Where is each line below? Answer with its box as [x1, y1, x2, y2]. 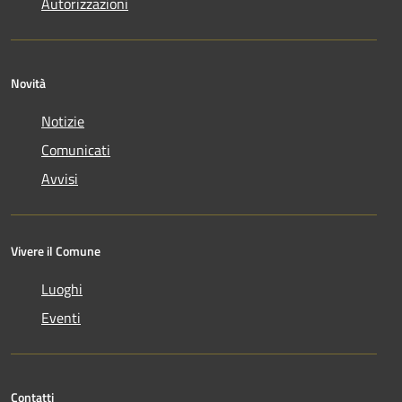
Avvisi [41, 167, 78, 189]
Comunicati [41, 138, 110, 161]
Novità [11, 73, 46, 92]
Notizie [41, 109, 84, 132]
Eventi [41, 306, 81, 328]
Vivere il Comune [11, 240, 100, 260]
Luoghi [41, 277, 83, 300]
